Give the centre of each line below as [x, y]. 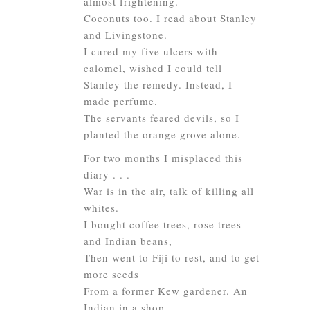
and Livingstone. [126, 35]
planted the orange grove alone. [162, 134]
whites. [101, 208]
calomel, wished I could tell [153, 68]
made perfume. [121, 101]
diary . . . [107, 174]
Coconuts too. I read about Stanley [170, 18]
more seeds [111, 274]
